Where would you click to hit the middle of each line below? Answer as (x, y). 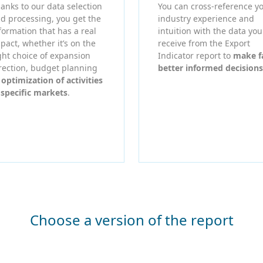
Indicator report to (195, 56)
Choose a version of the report (131, 220)
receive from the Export (204, 43)
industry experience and (206, 19)
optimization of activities (52, 80)
